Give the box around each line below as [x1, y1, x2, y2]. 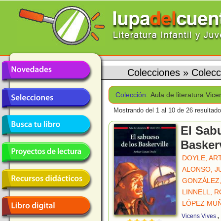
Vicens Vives [182, 213, 216, 220]
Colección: [115, 91, 148, 99]
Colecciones [127, 67, 180, 78]
